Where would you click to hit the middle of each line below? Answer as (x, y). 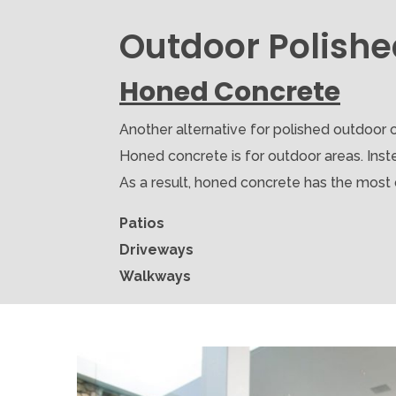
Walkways (155, 277)
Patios (142, 224)
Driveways (156, 250)
